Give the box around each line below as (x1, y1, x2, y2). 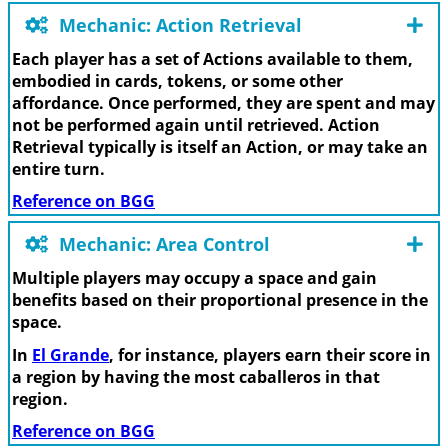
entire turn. (12, 157, 105, 180)
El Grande (32, 343, 109, 366)
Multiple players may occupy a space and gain (12, 267, 377, 290)
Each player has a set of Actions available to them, (12, 47, 413, 70)
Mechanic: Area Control (54, 232, 270, 257)
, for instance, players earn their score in (109, 343, 431, 366)
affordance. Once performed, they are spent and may (12, 91, 435, 114)
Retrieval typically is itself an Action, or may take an (12, 135, 428, 158)
